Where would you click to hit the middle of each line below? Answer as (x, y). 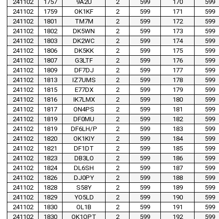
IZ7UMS (84, 80)
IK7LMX (84, 100)
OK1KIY (84, 139)
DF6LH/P (84, 129)
